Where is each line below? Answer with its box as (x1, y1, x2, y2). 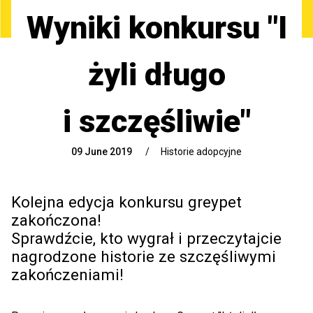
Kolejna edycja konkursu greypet (11, 193, 242, 211)
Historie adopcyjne (161, 146, 242, 157)
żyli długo (87, 56, 226, 93)
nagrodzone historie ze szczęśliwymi (11, 247, 276, 265)
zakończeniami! (11, 265, 124, 284)
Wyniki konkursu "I (26, 9, 287, 46)
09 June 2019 (71, 146, 132, 157)
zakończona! (11, 211, 101, 229)
